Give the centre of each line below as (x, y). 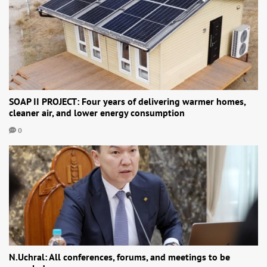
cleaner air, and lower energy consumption (97, 113)
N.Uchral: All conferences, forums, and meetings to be (119, 257)
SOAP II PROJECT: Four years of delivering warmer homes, (127, 101)
